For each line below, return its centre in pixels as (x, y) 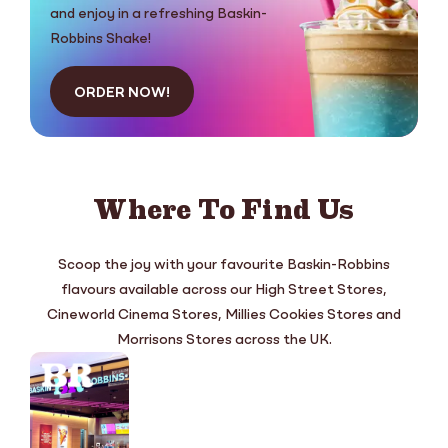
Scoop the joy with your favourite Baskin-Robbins (224, 265)
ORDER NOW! (121, 93)
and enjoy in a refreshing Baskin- (158, 14)
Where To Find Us (224, 209)
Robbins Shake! (100, 39)
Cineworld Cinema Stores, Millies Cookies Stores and (224, 315)
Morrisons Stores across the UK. (224, 340)
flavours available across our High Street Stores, (224, 290)
